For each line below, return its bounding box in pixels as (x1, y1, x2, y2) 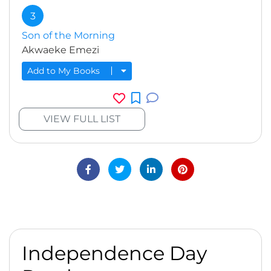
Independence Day (22, 241, 207, 265)
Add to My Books (27, 65, 102, 76)
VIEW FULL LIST (44, 113, 120, 125)
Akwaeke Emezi (22, 44, 99, 56)
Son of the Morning (22, 30, 115, 41)
